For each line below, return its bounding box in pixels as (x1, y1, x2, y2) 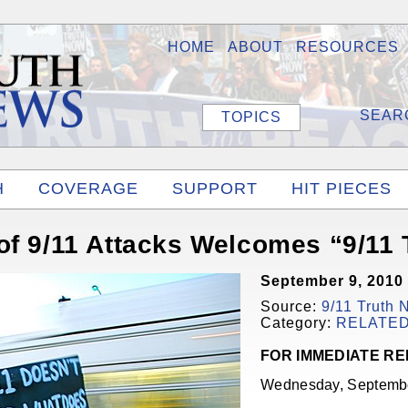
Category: (260, 315, 336, 331)
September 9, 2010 (260, 273, 403, 289)
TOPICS (221, 109, 281, 125)
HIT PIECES (291, 179, 392, 198)
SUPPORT (172, 179, 258, 198)
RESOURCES (296, 39, 399, 55)
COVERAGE (38, 179, 138, 198)
